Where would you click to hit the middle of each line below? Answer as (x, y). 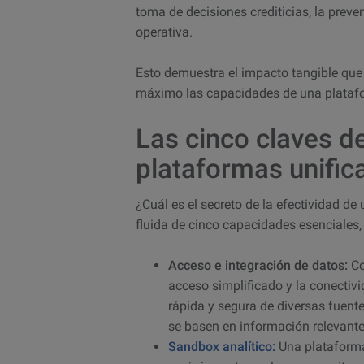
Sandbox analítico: (222, 346)
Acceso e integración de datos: (260, 265)
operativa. (164, 32)
